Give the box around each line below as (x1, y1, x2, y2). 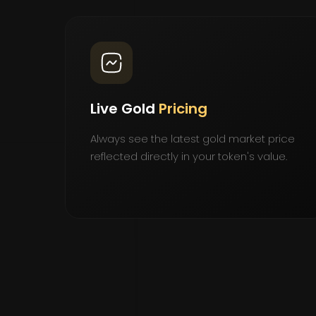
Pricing (159, 98, 207, 119)
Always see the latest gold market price (90, 130, 295, 146)
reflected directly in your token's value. (90, 148, 287, 164)
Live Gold (90, 98, 159, 119)
